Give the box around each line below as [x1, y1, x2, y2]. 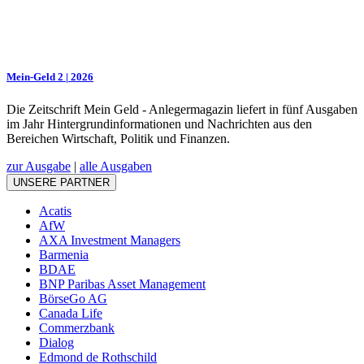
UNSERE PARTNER [13, 175, 110, 188]
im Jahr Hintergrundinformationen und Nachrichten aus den [6, 116, 312, 131]
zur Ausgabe [6, 158, 71, 173]
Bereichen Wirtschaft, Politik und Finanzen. [6, 131, 230, 145]
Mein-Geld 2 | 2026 [6, 71, 93, 84]
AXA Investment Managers [39, 232, 180, 247]
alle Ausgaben [80, 158, 152, 173]
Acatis [39, 203, 71, 218]
